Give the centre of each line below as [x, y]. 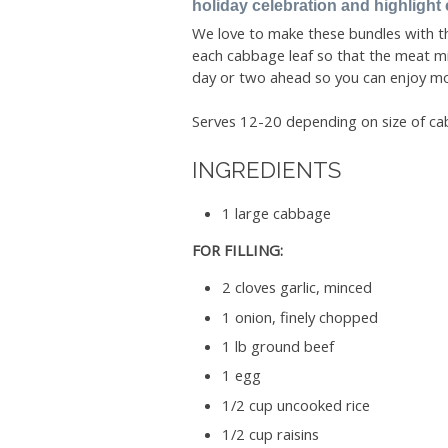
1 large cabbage [276, 213]
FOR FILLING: [237, 250]
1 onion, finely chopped [299, 316]
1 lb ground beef [277, 345]
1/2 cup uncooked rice [295, 404]
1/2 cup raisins [270, 434]
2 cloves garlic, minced [296, 287]
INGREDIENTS [266, 170]
